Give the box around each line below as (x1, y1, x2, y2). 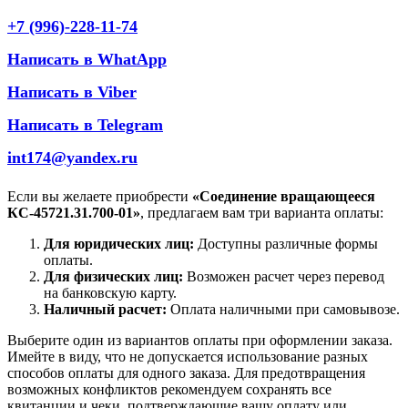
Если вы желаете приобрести (7, 188, 192, 204)
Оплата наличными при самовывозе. (167, 301, 400, 317)
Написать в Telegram (7, 115, 163, 134)
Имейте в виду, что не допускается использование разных (7, 348, 368, 364)
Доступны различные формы (194, 235, 378, 251)
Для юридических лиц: (44, 235, 194, 251)
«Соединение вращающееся (192, 188, 375, 204)
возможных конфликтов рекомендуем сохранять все (7, 381, 331, 397)
